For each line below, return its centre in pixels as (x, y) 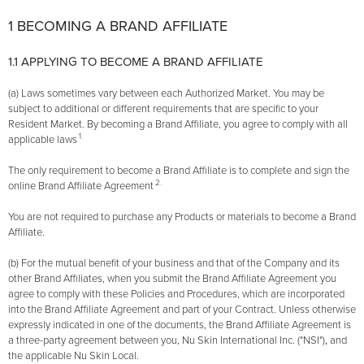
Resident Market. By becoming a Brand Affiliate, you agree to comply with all (178, 125)
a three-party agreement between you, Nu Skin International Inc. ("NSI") (167, 341)
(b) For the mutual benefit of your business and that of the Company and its (174, 264)
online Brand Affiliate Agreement (81, 186)
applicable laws (43, 140)
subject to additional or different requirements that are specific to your (163, 109)
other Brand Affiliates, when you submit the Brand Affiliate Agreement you (172, 279)
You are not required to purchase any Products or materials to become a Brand (182, 217)
